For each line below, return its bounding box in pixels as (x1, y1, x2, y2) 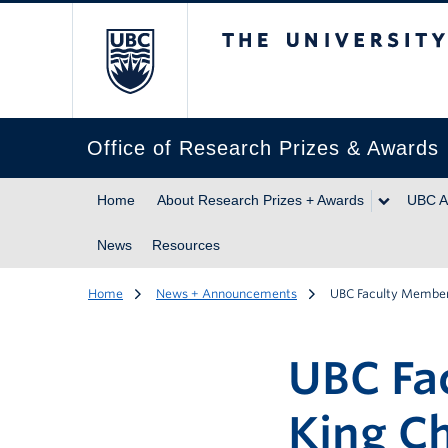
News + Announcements (156, 286, 297, 301)
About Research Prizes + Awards (157, 192, 364, 208)
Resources (152, 237, 220, 253)
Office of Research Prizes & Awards (87, 137, 439, 159)
